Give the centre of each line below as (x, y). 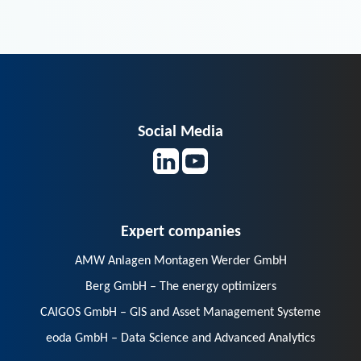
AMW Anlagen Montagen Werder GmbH (180, 261)
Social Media (180, 132)
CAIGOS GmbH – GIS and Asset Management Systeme (180, 313)
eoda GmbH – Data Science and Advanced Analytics (180, 339)
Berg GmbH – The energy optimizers (180, 287)
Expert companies (180, 232)
